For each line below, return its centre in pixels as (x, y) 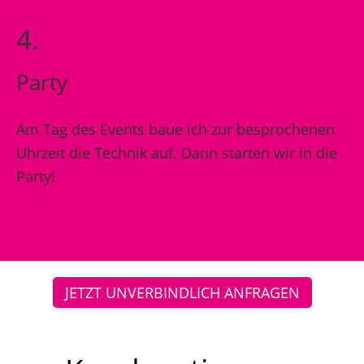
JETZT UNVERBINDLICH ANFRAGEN (182, 292)
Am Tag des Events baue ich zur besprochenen (175, 129)
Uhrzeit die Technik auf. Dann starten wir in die (177, 153)
